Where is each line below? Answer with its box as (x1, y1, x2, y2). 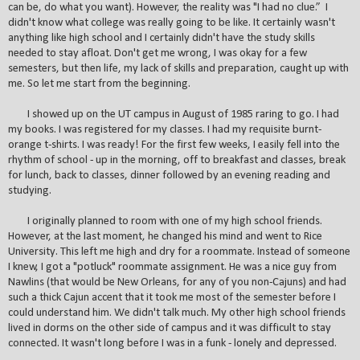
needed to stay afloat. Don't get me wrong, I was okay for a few (8, 47, 307, 59)
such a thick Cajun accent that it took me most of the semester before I (8, 291, 336, 304)
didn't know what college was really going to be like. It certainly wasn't (8, 16, 335, 29)
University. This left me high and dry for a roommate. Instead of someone (8, 245, 350, 258)
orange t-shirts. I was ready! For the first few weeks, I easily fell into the (8, 138, 340, 151)
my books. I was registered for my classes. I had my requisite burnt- (8, 123, 321, 136)
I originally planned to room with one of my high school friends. (8, 215, 322, 227)
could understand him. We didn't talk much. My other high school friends (8, 306, 346, 319)
